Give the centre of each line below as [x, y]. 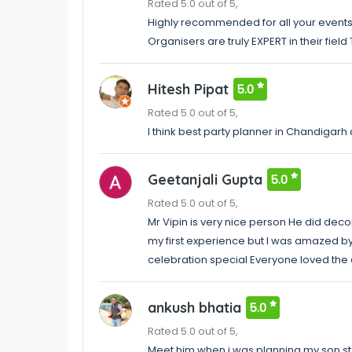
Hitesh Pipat [188, 90]
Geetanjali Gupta [205, 180]
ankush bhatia [194, 308]
